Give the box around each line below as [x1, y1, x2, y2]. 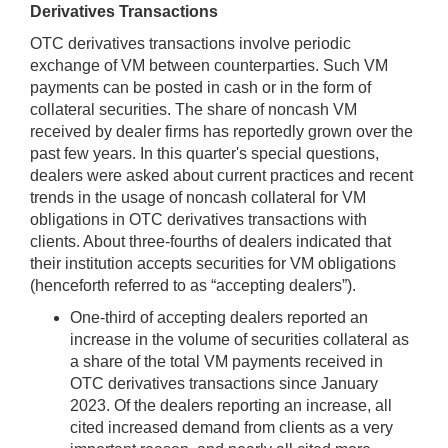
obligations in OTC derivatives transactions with [30, 211, 367, 229]
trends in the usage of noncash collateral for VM [30, 189, 366, 207]
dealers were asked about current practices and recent [30, 167, 413, 185]
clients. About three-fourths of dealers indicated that [30, 233, 391, 251]
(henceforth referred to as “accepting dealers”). [30, 277, 356, 295]
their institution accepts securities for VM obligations [30, 255, 396, 273]
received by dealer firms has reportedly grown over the [30, 123, 413, 141]
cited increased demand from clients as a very [70, 419, 393, 437]
